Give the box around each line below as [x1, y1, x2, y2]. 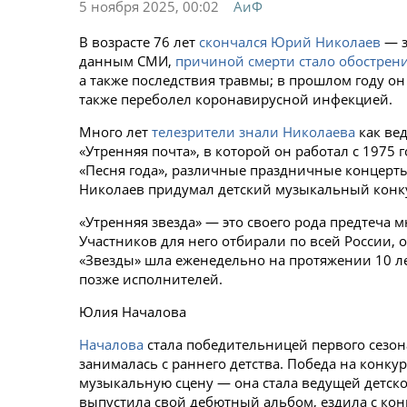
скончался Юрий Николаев [199, 33, 381, 51]
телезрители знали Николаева [152, 123, 355, 141]
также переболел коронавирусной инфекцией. [79, 90, 392, 108]
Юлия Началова [79, 303, 186, 321]
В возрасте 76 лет [79, 33, 199, 51]
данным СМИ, [79, 52, 175, 70]
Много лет [79, 123, 152, 141]
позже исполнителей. [79, 270, 223, 288]
